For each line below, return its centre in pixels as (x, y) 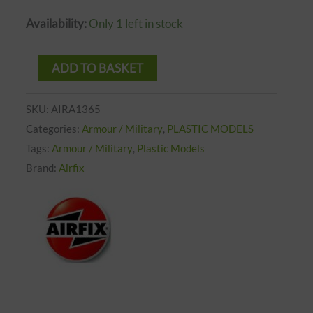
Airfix (72, 167)
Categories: (54, 128)
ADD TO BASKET (98, 68)
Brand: (43, 167)
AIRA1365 (76, 109)
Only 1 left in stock (136, 24)
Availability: (57, 24)
